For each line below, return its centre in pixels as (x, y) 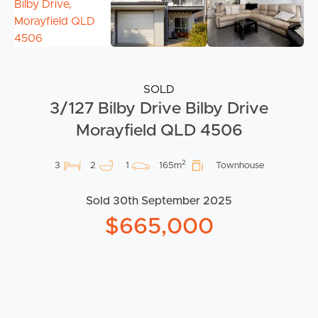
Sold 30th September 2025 (159, 201)
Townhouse (240, 166)
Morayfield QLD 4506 (159, 131)
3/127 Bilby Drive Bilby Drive (159, 109)
